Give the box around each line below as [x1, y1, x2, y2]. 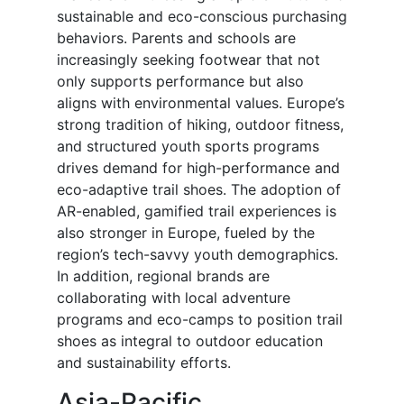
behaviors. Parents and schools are [57, 29, 296, 48]
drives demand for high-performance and [57, 159, 340, 178]
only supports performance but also [57, 72, 304, 91]
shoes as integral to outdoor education [57, 332, 323, 351]
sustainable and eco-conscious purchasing [57, 7, 347, 26]
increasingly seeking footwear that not [57, 50, 320, 69]
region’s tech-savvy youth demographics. [57, 245, 338, 264]
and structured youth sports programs [57, 137, 319, 156]
